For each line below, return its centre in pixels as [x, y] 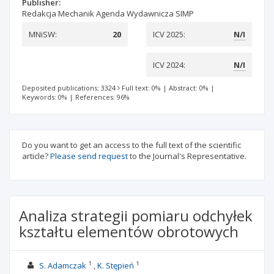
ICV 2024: [169, 65]
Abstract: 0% [189, 88]
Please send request [89, 156]
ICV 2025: [169, 34]
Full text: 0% [141, 88]
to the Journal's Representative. [187, 156]
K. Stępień [115, 265]
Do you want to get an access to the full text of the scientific [131, 145]
